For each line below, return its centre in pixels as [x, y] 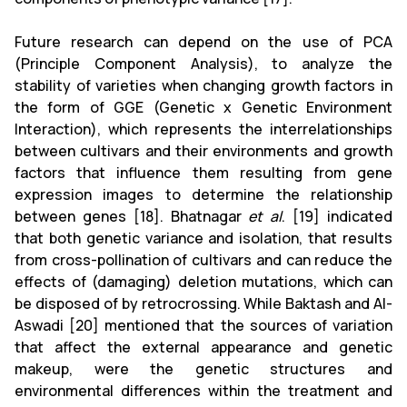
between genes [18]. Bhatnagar [132, 216]
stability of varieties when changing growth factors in [203, 85]
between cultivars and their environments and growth [203, 150]
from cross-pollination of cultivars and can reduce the [203, 259]
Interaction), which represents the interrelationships [203, 129]
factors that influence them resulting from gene [203, 172]
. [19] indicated [338, 216]
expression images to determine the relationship [203, 194]
